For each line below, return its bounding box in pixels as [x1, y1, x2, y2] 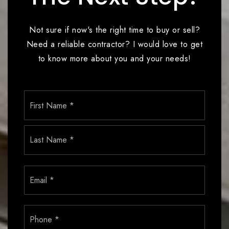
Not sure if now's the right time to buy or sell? [29, 24, 200, 36]
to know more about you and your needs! [38, 53, 191, 65]
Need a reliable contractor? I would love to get [26, 38, 203, 51]
